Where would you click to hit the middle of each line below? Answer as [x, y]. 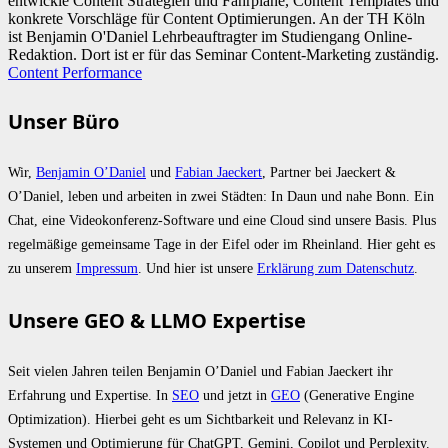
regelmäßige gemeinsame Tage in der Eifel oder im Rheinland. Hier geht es [221, 244]
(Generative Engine [357, 394]
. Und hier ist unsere [197, 268]
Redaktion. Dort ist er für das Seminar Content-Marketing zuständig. [223, 54]
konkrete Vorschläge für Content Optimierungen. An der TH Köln [216, 18]
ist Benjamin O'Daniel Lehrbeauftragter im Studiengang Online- [210, 36]
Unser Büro [63, 122]
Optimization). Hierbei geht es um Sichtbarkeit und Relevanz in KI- [200, 418]
